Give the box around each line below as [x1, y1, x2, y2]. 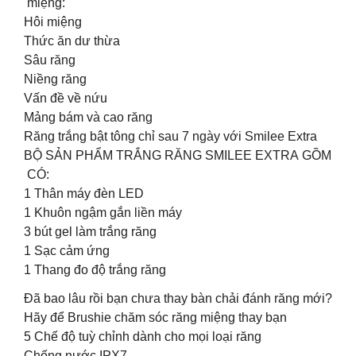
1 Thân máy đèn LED [24, 186, 144, 200]
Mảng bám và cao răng [24, 110, 153, 124]
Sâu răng [24, 52, 75, 67]
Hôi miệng [24, 14, 82, 29]
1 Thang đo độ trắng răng [24, 262, 166, 277]
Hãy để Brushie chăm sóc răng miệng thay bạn [24, 310, 290, 324]
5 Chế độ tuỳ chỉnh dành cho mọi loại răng [24, 329, 261, 343]
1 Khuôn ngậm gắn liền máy [24, 205, 182, 219]
